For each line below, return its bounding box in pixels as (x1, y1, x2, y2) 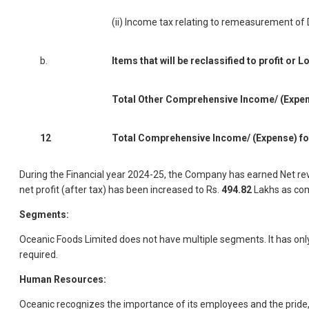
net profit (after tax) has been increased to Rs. (19, 184, 221, 196)
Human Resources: (19, 274, 106, 286)
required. (19, 249, 58, 261)
